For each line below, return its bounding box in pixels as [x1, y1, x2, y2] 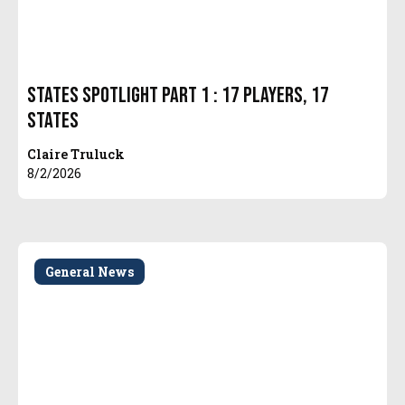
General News [45, 263, 135, 281]
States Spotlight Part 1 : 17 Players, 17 [27, 82, 330, 109]
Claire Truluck [27, 146, 126, 164]
